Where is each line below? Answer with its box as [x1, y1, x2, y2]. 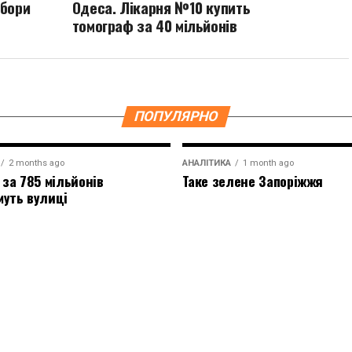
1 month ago [242, 158, 294, 168]
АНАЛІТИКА [181, 158, 231, 168]
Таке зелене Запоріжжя [181, 170, 324, 191]
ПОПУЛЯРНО [132, 108, 220, 124]
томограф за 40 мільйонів [71, 14, 237, 37]
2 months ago [8, 158, 64, 168]
